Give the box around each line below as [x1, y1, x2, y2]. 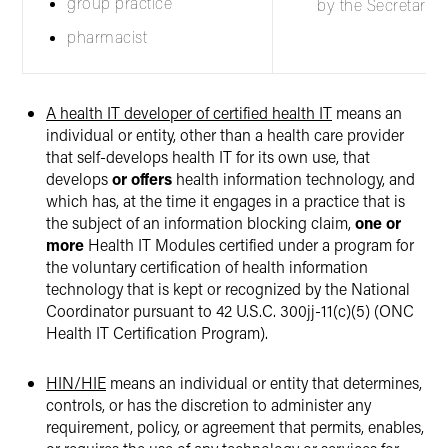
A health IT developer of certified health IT [46, 102, 332, 123]
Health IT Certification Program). [46, 322, 268, 343]
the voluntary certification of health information [46, 256, 368, 277]
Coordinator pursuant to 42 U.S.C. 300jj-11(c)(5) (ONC [46, 300, 414, 321]
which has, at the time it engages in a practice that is [46, 190, 405, 211]
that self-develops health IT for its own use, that [46, 146, 370, 167]
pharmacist [67, 27, 147, 47]
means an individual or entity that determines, [106, 372, 422, 393]
